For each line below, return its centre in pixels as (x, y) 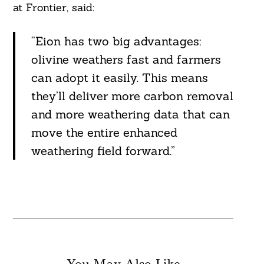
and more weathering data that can (130, 114)
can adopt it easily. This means (119, 77)
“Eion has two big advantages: (116, 41)
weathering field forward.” (103, 150)
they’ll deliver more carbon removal (132, 95)
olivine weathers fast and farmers (126, 59)
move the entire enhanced (104, 132)
